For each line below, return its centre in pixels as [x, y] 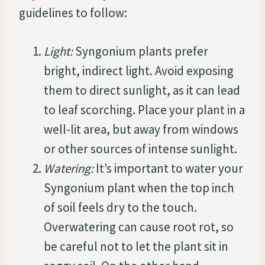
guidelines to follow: [73, 12]
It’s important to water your [168, 168]
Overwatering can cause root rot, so [139, 227]
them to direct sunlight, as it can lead [142, 90]
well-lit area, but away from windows [141, 129]
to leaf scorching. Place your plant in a [144, 109]
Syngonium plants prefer [140, 51]
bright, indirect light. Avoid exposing [139, 70]
